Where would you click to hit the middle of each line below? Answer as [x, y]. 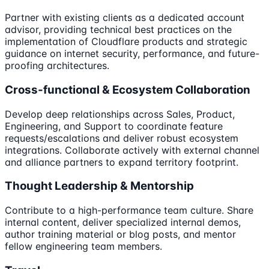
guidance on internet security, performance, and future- [132, 54]
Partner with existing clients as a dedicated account [125, 18]
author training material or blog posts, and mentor [120, 234]
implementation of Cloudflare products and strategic [126, 42]
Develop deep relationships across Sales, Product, [120, 114]
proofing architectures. [57, 66]
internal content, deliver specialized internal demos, [123, 222]
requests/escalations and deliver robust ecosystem [122, 138]
